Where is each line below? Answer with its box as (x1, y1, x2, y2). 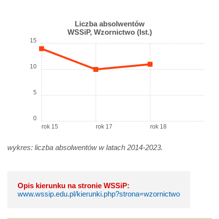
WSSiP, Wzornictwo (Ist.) (67, 27, 152, 36)
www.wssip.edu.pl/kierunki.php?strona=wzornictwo (18, 189, 180, 198)
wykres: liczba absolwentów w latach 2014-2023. (7, 143, 163, 152)
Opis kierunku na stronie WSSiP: (18, 181, 130, 190)
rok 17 (96, 123, 112, 130)
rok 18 (150, 123, 167, 130)
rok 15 (42, 123, 58, 130)
